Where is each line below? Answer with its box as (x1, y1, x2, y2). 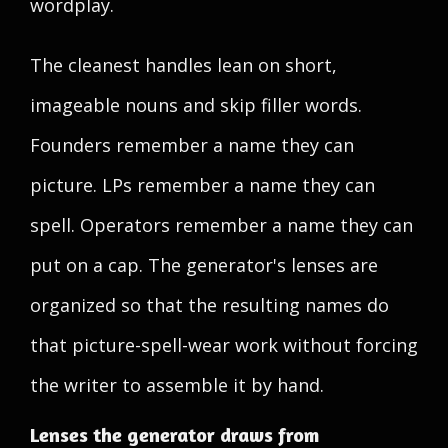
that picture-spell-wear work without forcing (30, 333, 418, 357)
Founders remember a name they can (30, 133, 354, 157)
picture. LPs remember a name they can (30, 173, 375, 197)
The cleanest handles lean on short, (30, 53, 337, 77)
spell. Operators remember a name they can (30, 213, 413, 237)
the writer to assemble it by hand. (30, 373, 324, 397)
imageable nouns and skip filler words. (30, 93, 362, 117)
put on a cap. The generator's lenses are (30, 253, 378, 277)
